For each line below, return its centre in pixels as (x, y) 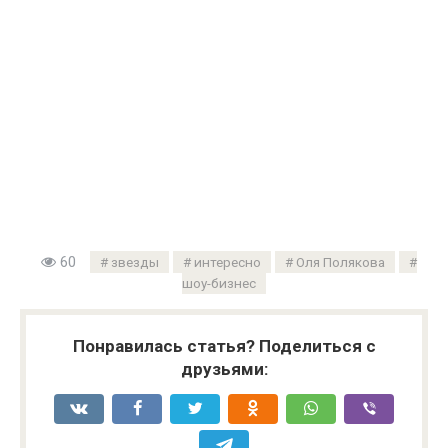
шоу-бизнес (219, 283)
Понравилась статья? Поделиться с (224, 346)
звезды (135, 262)
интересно (227, 262)
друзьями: (224, 369)
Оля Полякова (340, 262)
